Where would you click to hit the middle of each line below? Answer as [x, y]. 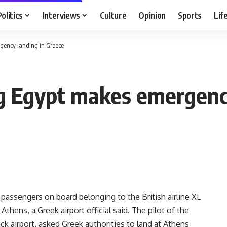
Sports [190, 15]
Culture [113, 15]
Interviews [61, 15]
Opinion [152, 15]
